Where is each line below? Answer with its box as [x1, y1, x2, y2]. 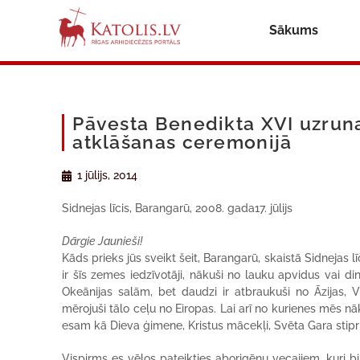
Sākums [268, 22, 318, 38]
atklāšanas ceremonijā [72, 131, 292, 153]
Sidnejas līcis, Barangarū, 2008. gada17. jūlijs [62, 202, 293, 215]
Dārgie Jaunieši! [62, 235, 144, 247]
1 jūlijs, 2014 [77, 169, 138, 182]
